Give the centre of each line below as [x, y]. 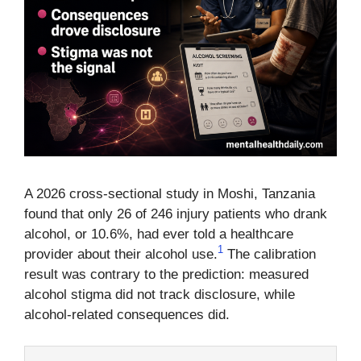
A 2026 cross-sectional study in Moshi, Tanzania [170, 194]
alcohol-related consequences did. [127, 315]
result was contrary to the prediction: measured [166, 274]
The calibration [270, 254]
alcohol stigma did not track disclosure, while [160, 295]
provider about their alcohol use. [121, 254]
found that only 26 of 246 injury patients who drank [176, 214]
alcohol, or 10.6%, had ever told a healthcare [159, 234]
